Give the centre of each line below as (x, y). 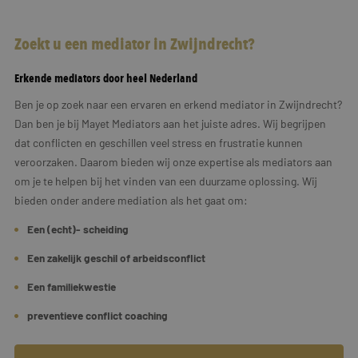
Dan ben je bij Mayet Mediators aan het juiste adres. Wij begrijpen (170, 123)
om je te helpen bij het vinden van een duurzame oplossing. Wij (166, 181)
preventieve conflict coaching (97, 315)
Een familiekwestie (72, 286)
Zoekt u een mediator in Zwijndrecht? (135, 44)
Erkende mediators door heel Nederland (106, 78)
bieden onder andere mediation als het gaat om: (131, 200)
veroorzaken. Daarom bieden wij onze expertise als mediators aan (173, 161)
